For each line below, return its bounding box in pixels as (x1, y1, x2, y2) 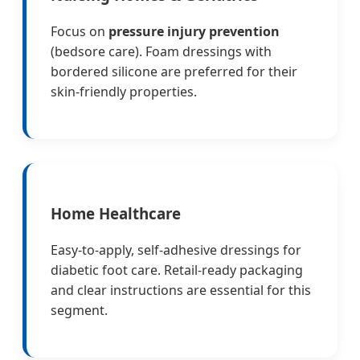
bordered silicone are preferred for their (51, 62, 297, 80)
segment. (51, 301, 108, 320)
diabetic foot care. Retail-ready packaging (51, 261, 303, 280)
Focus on (51, 22, 108, 40)
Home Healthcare (51, 203, 181, 224)
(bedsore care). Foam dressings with (51, 42, 272, 60)
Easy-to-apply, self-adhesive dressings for (51, 241, 301, 260)
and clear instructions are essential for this (51, 281, 311, 300)
